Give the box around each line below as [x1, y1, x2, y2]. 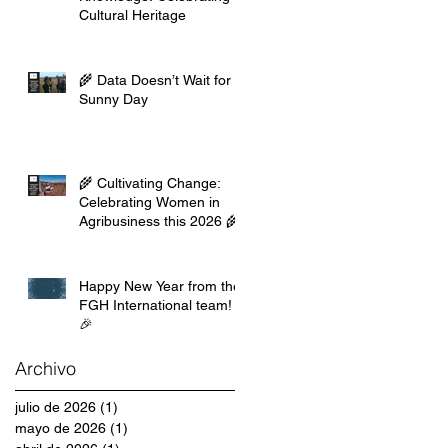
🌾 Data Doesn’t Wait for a [79, 71, 243, 88]
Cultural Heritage [79, 6, 186, 23]
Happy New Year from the [79, 277, 241, 294]
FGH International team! [79, 296, 232, 313]
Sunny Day [79, 90, 148, 107]
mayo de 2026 [15, 419, 106, 436]
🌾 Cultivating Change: [79, 174, 221, 191]
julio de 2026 [15, 398, 96, 415]
